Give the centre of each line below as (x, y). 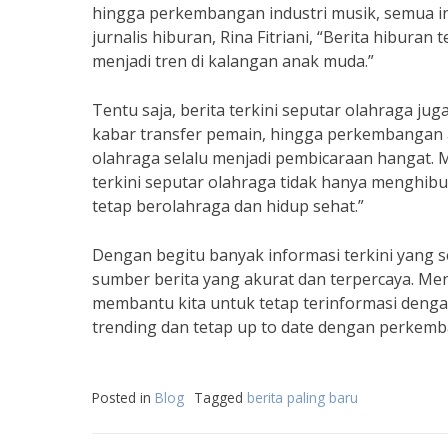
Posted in (123, 397)
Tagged (220, 397)
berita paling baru (302, 397)
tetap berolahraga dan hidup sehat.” (228, 206)
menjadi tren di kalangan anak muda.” (233, 61)
